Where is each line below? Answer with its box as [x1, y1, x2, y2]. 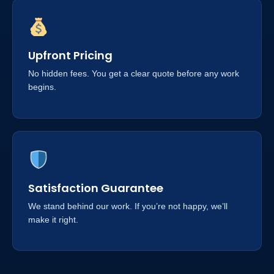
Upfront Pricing [28, 48, 113, 64]
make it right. [28, 214, 78, 224]
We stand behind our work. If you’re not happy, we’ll [28, 201, 228, 211]
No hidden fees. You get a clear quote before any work [28, 68, 239, 79]
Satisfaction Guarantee [28, 180, 163, 196]
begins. [28, 82, 56, 92]
